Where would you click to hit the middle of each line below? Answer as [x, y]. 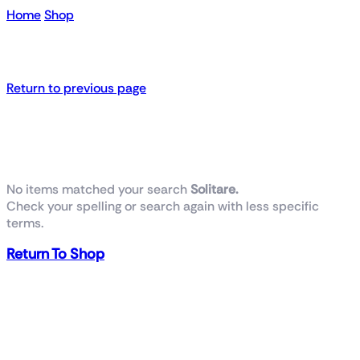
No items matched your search [98, 189]
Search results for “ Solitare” [172, 51]
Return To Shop [55, 254]
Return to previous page [76, 88]
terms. [25, 223]
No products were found [149, 152]
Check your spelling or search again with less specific [163, 206]
